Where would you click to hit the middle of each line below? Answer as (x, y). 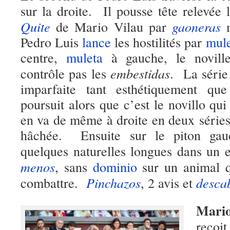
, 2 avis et (168, 183)
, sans (74, 167)
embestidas (140, 73)
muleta (84, 57)
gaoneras (196, 26)
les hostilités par (158, 42)
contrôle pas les (66, 73)
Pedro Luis (52, 42)
